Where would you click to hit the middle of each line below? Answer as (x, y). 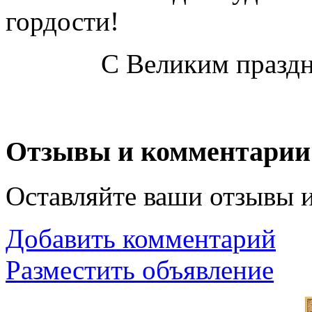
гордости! (62, 21)
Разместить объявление (140, 270)
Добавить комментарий (141, 239)
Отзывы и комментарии (158, 151)
